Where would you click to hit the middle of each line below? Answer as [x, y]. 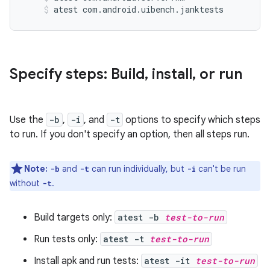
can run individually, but [138, 169]
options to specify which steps [192, 120]
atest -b [141, 217]
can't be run [221, 169]
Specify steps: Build [77, 74]
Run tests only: [67, 239]
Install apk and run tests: [87, 261]
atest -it [170, 261]
